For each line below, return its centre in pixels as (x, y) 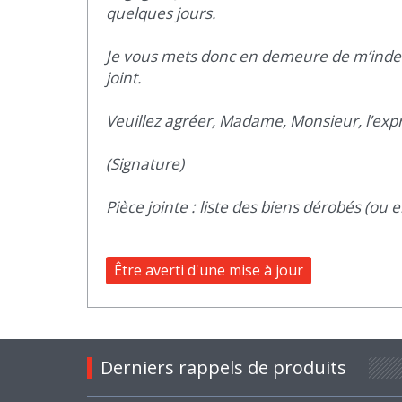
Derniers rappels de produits (223, 367)
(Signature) (145, 163)
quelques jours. (161, 13)
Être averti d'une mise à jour (209, 270)
